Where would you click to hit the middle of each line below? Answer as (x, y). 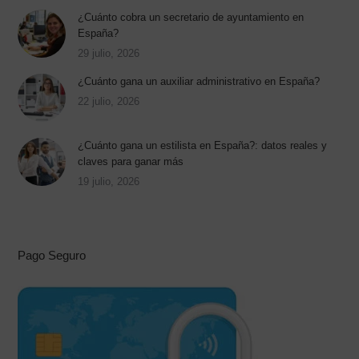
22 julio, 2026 (109, 102)
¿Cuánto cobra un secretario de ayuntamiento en (191, 18)
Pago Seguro (52, 256)
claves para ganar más (131, 162)
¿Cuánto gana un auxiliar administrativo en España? (199, 82)
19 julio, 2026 (109, 182)
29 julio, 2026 (109, 54)
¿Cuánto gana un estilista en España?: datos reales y (203, 146)
